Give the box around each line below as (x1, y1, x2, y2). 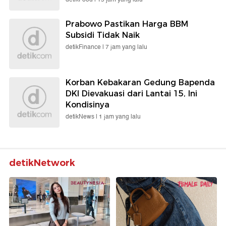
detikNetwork (9, 157, 75, 168)
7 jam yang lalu (105, 42, 147, 52)
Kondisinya (66, 99, 109, 109)
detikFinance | (66, 42, 105, 52)
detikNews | (66, 111, 99, 122)
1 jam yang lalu (99, 111, 141, 122)
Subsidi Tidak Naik (66, 30, 140, 40)
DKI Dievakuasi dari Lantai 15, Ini (66, 88, 197, 98)
